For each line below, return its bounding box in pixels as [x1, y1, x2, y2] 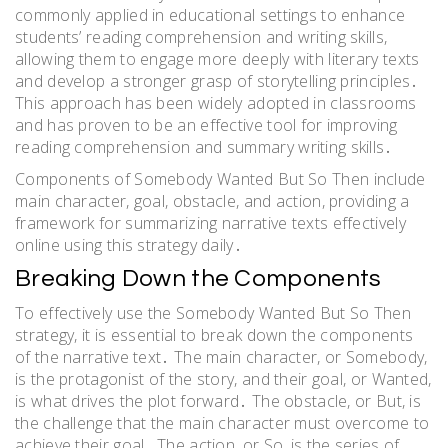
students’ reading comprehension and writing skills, [15, 26, 388, 49]
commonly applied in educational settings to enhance [15, 4, 406, 27]
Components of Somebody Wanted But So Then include [15, 168, 426, 191]
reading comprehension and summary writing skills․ [15, 136, 393, 159]
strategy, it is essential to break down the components [15, 324, 414, 347]
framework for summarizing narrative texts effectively [15, 212, 406, 235]
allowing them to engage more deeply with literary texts [15, 48, 420, 71]
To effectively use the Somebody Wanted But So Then [15, 302, 411, 325]
